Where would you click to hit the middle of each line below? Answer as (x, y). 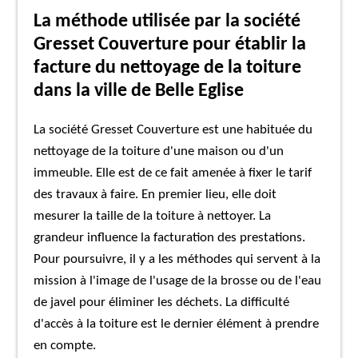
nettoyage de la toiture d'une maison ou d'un (159, 151)
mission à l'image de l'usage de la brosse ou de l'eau (178, 281)
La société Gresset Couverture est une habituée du (173, 130)
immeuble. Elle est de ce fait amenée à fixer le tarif (173, 173)
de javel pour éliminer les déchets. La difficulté (162, 302)
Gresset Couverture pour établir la (170, 45)
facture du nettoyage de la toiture (168, 68)
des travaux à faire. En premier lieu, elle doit (155, 195)
